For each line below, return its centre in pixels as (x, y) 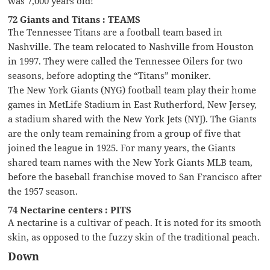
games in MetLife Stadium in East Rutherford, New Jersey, (133, 104)
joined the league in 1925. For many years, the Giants (122, 147)
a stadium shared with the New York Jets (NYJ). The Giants (133, 118)
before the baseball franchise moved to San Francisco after (135, 176)
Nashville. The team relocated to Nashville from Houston (131, 46)
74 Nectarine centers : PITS (70, 209)
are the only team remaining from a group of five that (124, 133)
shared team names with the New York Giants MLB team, (130, 162)
